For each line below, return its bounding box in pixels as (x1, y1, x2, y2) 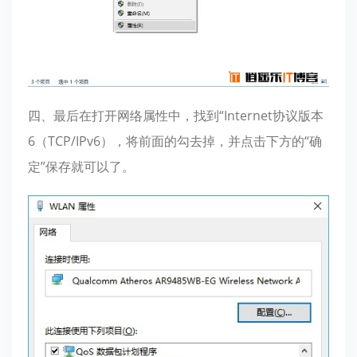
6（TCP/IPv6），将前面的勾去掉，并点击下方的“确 (28, 131, 322, 150)
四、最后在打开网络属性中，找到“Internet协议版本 (28, 106, 324, 124)
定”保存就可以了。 (28, 157, 135, 175)
